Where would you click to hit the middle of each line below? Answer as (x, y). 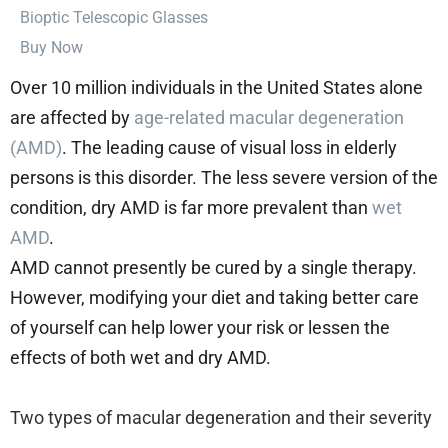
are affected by (72, 117)
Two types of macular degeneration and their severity (223, 417)
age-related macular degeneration (269, 117)
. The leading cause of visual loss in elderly (229, 147)
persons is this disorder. (105, 177)
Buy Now (51, 47)
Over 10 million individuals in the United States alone (216, 87)
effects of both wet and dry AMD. (140, 357)
